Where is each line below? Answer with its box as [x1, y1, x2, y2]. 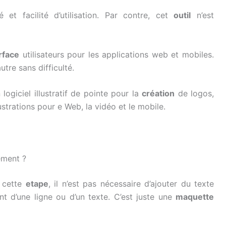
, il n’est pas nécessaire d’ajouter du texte [48, 179, 214, 189]
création [142, 88, 175, 99]
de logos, [175, 88, 214, 99]
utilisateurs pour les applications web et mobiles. [19, 49, 214, 60]
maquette [176, 192, 214, 202]
